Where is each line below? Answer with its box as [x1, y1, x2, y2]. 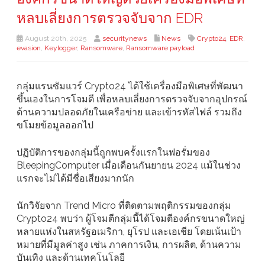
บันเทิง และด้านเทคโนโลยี [17, 252, 125, 264]
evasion [17, 44, 41, 53]
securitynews [102, 34, 147, 43]
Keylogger [44, 44, 77, 53]
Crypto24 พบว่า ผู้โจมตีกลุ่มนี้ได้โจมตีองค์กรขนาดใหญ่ [17, 213, 245, 225]
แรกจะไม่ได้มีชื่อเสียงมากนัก [17, 173, 134, 185]
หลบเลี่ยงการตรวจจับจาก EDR [17, 9, 203, 27]
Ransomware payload [126, 44, 195, 53]
